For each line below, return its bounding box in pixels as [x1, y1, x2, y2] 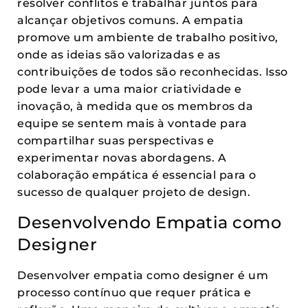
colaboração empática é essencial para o [17, 168, 256, 181]
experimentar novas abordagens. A [17, 151, 226, 164]
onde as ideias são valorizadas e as [17, 48, 221, 61]
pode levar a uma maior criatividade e [17, 82, 242, 96]
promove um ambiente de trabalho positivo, [17, 31, 278, 44]
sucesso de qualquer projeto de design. [17, 186, 250, 199]
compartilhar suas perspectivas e [17, 134, 214, 147]
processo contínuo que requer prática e [17, 286, 251, 299]
